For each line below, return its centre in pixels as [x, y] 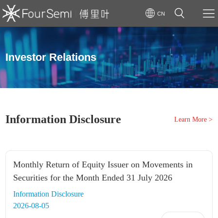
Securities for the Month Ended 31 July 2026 [93, 178]
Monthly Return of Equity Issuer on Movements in [103, 164]
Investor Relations [51, 57]
